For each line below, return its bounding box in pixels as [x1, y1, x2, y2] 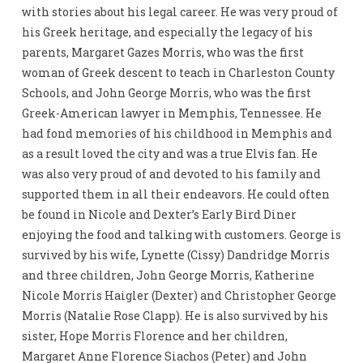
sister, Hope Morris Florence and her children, [21, 328, 288, 344]
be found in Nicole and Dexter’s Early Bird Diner [21, 207, 297, 223]
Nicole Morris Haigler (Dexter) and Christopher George [21, 288, 336, 304]
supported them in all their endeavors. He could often [21, 186, 330, 203]
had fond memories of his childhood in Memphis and [21, 126, 332, 142]
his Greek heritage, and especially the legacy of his [21, 24, 313, 41]
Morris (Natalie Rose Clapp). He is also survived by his [21, 308, 328, 324]
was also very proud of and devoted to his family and [21, 166, 321, 182]
